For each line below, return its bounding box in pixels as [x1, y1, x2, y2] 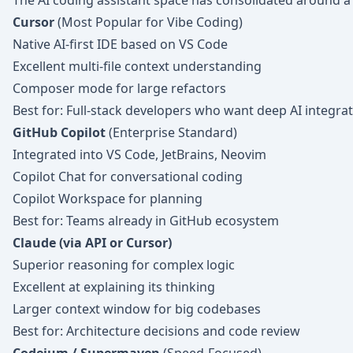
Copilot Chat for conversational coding [13, 168, 243, 185]
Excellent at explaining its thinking [13, 278, 215, 295]
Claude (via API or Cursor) [13, 234, 172, 251]
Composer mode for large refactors [13, 80, 226, 97]
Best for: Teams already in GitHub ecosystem [13, 212, 279, 229]
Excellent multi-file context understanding [13, 58, 262, 75]
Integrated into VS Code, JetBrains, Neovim [13, 146, 266, 163]
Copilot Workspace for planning [13, 190, 203, 207]
